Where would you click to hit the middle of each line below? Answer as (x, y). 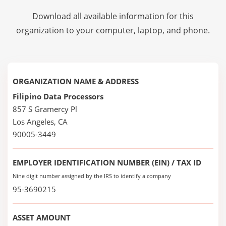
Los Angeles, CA (40, 122)
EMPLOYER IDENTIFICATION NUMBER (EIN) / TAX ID (107, 162)
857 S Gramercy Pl (45, 109)
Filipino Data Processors (58, 96)
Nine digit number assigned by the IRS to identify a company (92, 176)
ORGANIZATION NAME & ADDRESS (76, 81)
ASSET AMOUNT (42, 217)
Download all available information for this (113, 16)
